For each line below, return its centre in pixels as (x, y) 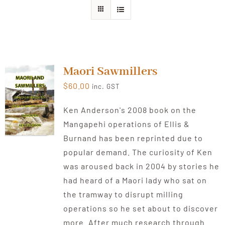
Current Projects (45, 64)
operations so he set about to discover (140, 208)
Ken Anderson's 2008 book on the (130, 110)
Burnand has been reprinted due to (133, 138)
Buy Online (33, 97)
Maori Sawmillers (110, 72)
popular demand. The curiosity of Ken (138, 152)
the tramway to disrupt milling (123, 194)
